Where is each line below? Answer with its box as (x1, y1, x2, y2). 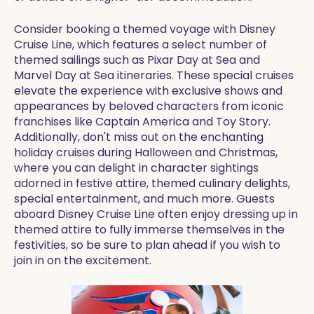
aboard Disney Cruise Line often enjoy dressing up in (14, 206, 298, 222)
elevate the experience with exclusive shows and (14, 83, 282, 99)
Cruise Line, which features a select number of (14, 36, 267, 53)
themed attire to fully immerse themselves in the (14, 221, 285, 238)
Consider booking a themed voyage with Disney (14, 21, 275, 37)
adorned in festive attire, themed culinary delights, (14, 175, 290, 191)
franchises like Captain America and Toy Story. (14, 114, 271, 130)
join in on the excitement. (14, 252, 151, 268)
